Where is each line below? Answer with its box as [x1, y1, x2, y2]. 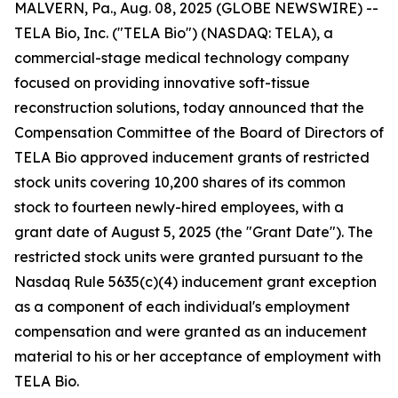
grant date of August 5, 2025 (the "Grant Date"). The [14, 223, 373, 241]
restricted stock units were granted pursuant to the [14, 248, 363, 266]
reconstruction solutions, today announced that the [14, 99, 364, 116]
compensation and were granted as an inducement [14, 322, 367, 340]
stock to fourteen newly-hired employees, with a [14, 198, 344, 216]
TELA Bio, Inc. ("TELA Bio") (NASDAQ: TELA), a [14, 24, 333, 42]
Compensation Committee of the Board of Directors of [14, 123, 384, 141]
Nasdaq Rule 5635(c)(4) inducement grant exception [14, 273, 377, 291]
